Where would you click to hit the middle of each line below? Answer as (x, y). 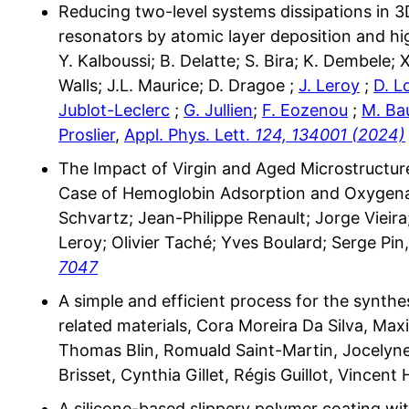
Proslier (87, 134)
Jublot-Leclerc (114, 110)
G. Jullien (218, 110)
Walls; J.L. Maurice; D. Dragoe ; (178, 85)
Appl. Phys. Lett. (187, 134)
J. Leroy (329, 85)
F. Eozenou (305, 110)
